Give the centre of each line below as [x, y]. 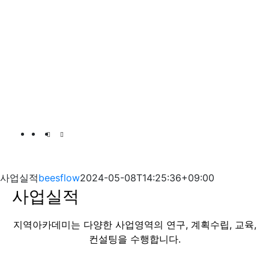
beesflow [59, 177]
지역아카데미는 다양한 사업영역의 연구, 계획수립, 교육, [134, 224]
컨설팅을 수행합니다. [134, 239]
